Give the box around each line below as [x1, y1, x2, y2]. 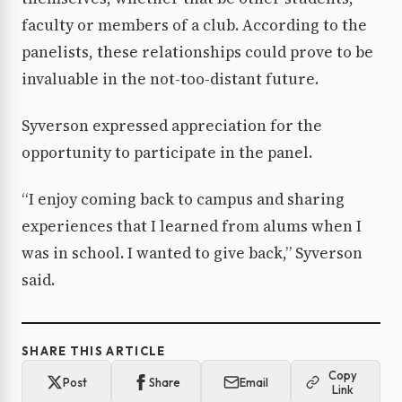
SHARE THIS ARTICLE [22, 344, 166, 359]
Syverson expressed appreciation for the [22, 115, 322, 137]
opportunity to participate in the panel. [22, 142, 312, 164]
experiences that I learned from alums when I [22, 215, 362, 238]
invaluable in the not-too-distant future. [22, 68, 319, 91]
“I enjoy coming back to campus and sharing [22, 188, 345, 211]
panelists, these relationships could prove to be [22, 41, 373, 64]
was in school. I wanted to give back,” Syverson [22, 242, 363, 265]
